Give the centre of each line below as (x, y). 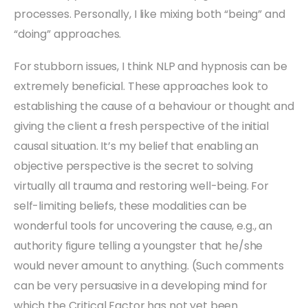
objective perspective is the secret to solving (133, 166)
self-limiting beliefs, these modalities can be (130, 206)
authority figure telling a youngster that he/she (139, 245)
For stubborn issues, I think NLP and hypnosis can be (151, 66)
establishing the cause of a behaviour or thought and (154, 106)
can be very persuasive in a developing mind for (141, 285)
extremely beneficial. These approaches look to (141, 86)
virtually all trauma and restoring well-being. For (141, 186)
